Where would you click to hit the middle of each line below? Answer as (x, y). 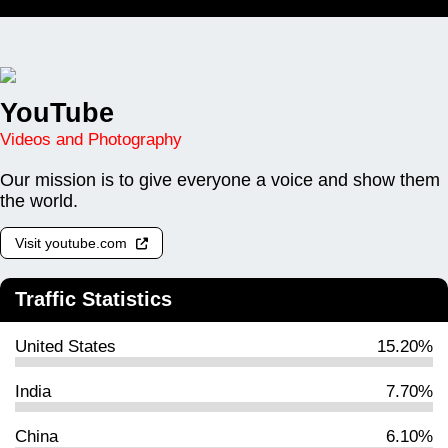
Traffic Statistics (93, 298)
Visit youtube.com (73, 242)
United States (65, 346)
